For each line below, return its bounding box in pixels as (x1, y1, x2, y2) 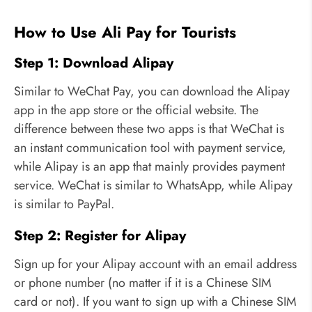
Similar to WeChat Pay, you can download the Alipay (14, 81, 290, 100)
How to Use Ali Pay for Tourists (14, 20, 236, 43)
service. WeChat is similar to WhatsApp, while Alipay (14, 175, 292, 194)
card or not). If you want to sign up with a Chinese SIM (14, 292, 297, 311)
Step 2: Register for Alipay (14, 225, 186, 246)
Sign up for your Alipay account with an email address (14, 254, 297, 273)
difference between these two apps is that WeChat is (14, 119, 284, 138)
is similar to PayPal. (14, 194, 114, 213)
